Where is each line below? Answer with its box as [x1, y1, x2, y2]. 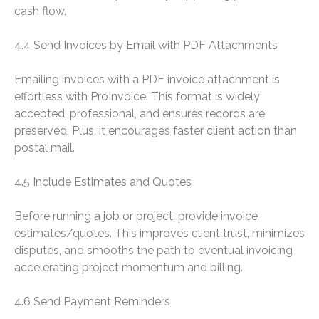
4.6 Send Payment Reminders [14, 295, 170, 309]
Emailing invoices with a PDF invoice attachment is [14, 73, 280, 87]
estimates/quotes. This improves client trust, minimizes [14, 226, 305, 241]
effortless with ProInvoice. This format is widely [14, 90, 260, 104]
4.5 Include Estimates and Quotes [14, 175, 192, 189]
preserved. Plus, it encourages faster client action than [14, 124, 297, 138]
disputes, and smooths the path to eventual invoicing [14, 244, 293, 258]
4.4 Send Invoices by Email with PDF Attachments [14, 38, 278, 53]
